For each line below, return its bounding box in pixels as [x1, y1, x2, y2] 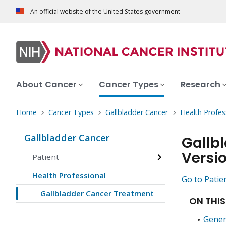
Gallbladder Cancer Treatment [40, 188, 154, 199]
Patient [32, 152, 59, 162]
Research [181, 79, 220, 91]
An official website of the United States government [30, 7, 180, 16]
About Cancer [16, 79, 77, 91]
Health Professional [32, 170, 106, 181]
